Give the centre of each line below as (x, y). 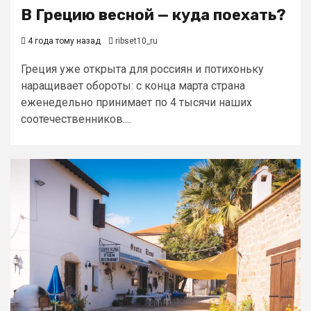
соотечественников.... (76, 119)
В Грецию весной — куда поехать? (153, 15)
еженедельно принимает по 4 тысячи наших (136, 102)
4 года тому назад (63, 41)
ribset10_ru (136, 41)
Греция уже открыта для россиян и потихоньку (142, 69)
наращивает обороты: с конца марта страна (133, 86)
